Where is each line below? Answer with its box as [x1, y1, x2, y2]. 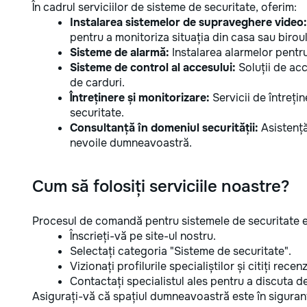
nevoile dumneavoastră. [70, 136, 192, 150]
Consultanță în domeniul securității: [70, 121, 258, 135]
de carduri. [70, 75, 125, 90]
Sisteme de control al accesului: [70, 60, 236, 75]
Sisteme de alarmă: [70, 45, 169, 60]
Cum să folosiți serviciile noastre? [32, 176, 290, 197]
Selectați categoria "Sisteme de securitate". [70, 244, 291, 258]
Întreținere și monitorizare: [70, 90, 210, 105]
